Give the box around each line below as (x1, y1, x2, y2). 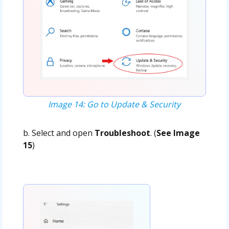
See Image (156, 127, 200, 139)
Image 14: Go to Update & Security (48, 98, 181, 110)
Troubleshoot (94, 127, 150, 139)
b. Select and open (22, 127, 95, 139)
